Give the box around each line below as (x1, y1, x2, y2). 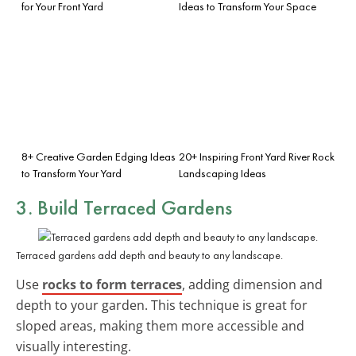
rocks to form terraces (42, 275, 182, 293)
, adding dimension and (182, 275, 323, 293)
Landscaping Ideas (179, 165, 266, 180)
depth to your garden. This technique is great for (16, 296, 308, 314)
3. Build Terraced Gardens (16, 193, 232, 221)
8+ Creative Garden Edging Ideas (21, 149, 176, 164)
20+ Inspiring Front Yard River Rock (179, 149, 335, 164)
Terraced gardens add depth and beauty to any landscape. (16, 247, 283, 262)
